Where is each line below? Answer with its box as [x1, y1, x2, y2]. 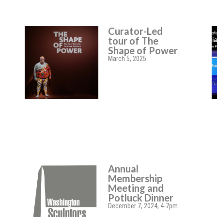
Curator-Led [108, 25, 163, 37]
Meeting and [108, 182, 164, 194]
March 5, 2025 [108, 55, 147, 62]
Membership [108, 172, 163, 184]
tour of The [108, 35, 159, 46]
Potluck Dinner [108, 192, 174, 203]
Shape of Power [108, 45, 178, 56]
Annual [108, 163, 139, 174]
